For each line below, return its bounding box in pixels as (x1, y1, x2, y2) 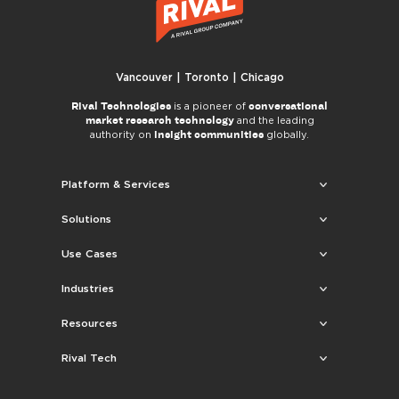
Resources (61, 316, 118, 329)
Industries (61, 281, 114, 294)
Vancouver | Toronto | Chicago (115, 70, 284, 83)
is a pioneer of (171, 100, 248, 111)
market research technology (85, 111, 234, 127)
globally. (264, 128, 309, 140)
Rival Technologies (71, 97, 171, 113)
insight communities (154, 126, 264, 142)
